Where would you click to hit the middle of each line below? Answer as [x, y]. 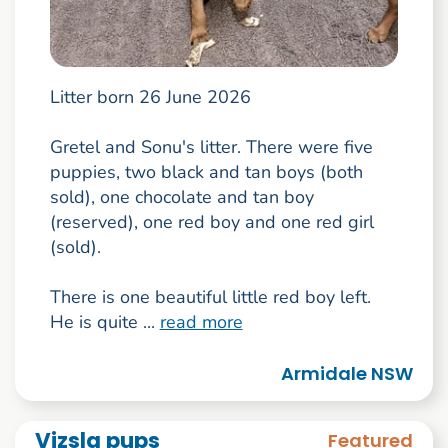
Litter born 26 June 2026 [150, 97]
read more [201, 322]
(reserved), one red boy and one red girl [211, 222]
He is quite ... [104, 322]
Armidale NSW [347, 374]
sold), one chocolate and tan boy [181, 197]
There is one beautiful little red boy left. [210, 297]
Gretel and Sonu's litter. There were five [211, 147]
